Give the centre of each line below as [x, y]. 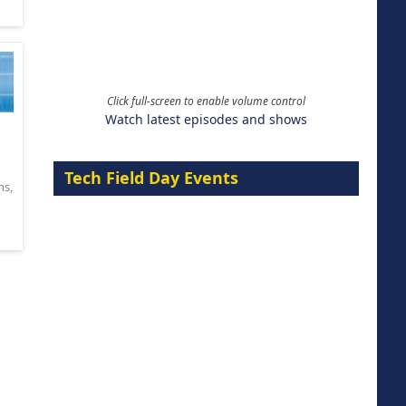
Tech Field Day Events [151, 177]
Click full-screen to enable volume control [206, 101]
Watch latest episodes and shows [206, 119]
